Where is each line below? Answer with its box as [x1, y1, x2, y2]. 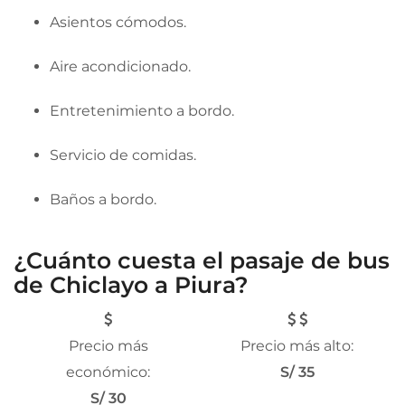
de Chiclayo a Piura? [14, 270, 249, 298]
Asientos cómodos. [50, 13, 186, 31]
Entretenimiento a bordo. [50, 101, 234, 119]
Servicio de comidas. [50, 146, 196, 164]
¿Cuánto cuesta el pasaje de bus [14, 246, 390, 274]
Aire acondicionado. [50, 57, 191, 75]
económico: [66, 363, 150, 381]
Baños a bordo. [50, 190, 156, 208]
